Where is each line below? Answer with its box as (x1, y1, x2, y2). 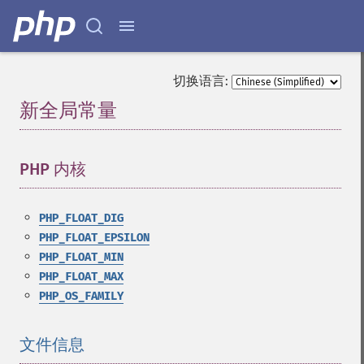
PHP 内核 (19, 159, 86, 179)
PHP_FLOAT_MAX (39, 270, 123, 284)
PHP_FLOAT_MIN (39, 250, 123, 264)
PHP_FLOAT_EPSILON (39, 231, 149, 245)
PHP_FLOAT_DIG (39, 211, 123, 225)
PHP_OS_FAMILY (39, 289, 123, 303)
